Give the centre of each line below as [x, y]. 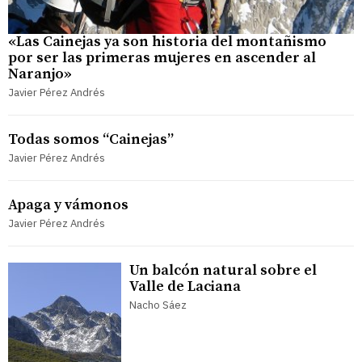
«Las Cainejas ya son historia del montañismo [167, 41]
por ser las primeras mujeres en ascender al [162, 57]
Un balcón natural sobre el [223, 270]
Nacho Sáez [158, 305]
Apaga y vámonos [68, 204]
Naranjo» [40, 74]
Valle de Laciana [185, 286]
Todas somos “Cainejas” [91, 139]
